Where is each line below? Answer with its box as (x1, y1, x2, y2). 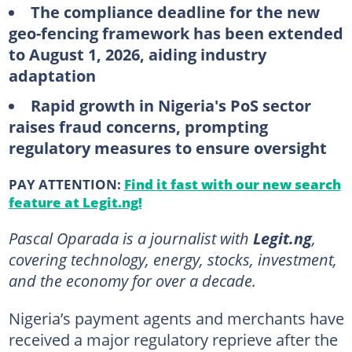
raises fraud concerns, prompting (8, 115, 268, 137)
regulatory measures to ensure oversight (8, 136, 327, 159)
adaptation (8, 64, 96, 86)
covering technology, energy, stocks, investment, (8, 247, 337, 270)
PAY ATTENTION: (8, 174, 124, 193)
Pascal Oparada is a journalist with (8, 226, 253, 249)
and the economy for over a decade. (8, 269, 256, 291)
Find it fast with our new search (123, 174, 341, 193)
